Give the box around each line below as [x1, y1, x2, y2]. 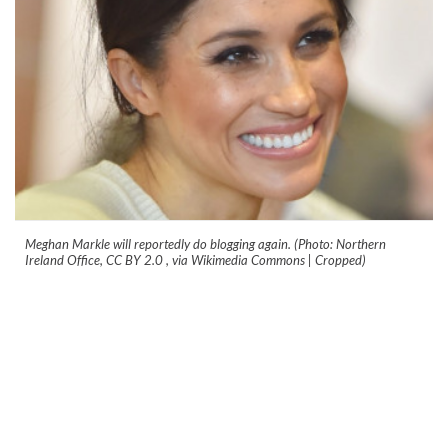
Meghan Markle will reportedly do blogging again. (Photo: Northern [25, 235, 386, 252]
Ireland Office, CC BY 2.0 [25, 251, 166, 268]
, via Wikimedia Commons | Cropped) [166, 251, 366, 268]
